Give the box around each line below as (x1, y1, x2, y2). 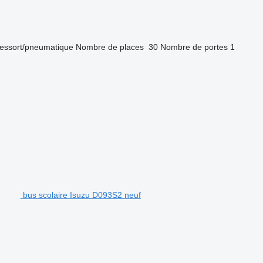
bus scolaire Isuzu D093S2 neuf (22, 190, 141, 200)
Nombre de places (75, 42, 144, 52)
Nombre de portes (160, 42, 228, 52)
